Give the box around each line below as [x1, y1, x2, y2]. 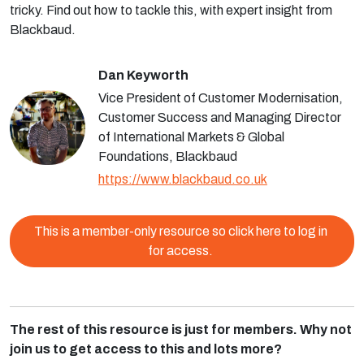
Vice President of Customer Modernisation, [97, 91, 343, 105]
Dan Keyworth [97, 68, 188, 82]
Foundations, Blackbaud [97, 149, 237, 163]
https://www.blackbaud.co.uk [97, 172, 267, 186]
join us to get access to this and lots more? [10, 342, 282, 356]
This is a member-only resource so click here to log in [33, 224, 327, 238]
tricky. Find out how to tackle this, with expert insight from [10, 3, 332, 17]
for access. [148, 244, 213, 258]
